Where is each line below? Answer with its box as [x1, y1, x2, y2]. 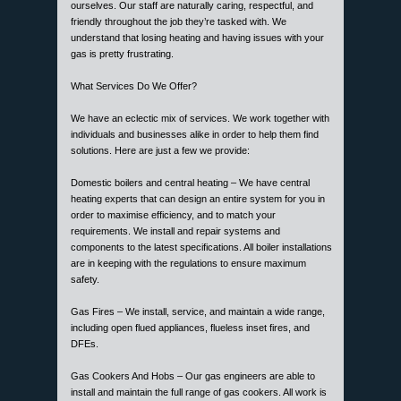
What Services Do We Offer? [71, 80, 197, 91]
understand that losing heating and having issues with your [71, 31, 324, 43]
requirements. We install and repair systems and [71, 225, 280, 236]
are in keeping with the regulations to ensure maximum [71, 257, 306, 269]
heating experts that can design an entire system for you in [71, 192, 325, 204]
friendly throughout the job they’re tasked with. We [71, 15, 286, 27]
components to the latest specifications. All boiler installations [71, 241, 332, 252]
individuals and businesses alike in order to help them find [71, 128, 319, 140]
